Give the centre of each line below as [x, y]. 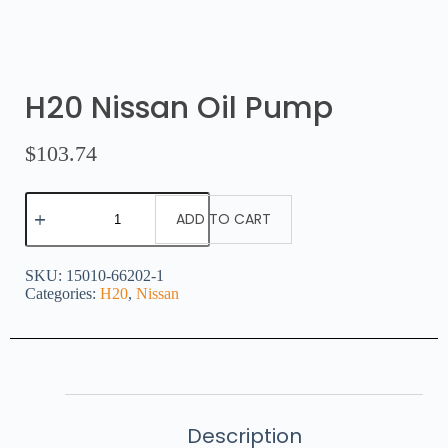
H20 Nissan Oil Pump [179, 107]
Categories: [60, 293]
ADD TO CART [223, 218]
